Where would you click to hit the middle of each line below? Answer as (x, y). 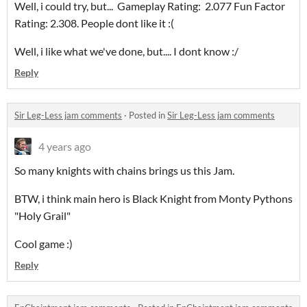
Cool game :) (44, 244)
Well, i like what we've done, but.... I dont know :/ (127, 51)
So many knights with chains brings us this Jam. (125, 171)
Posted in (148, 115)
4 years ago (65, 147)
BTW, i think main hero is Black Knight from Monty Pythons (153, 199)
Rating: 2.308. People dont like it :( (94, 23)
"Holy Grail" (42, 216)
